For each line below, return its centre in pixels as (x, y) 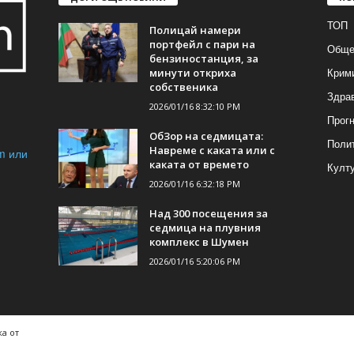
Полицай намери (195, 30)
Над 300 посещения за (208, 214)
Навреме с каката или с (212, 151)
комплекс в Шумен (199, 242)
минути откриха (192, 73)
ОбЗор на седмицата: (206, 136)
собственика (183, 87)
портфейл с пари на (202, 45)
